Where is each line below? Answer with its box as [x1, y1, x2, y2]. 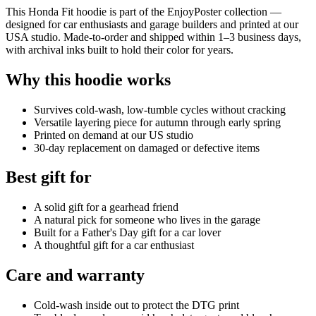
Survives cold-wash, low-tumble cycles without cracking [34, 103, 286, 116]
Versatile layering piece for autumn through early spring [34, 116, 281, 128]
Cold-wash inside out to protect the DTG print [34, 299, 239, 312]
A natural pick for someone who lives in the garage [34, 214, 260, 226]
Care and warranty [6, 266, 145, 285]
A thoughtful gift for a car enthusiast [34, 239, 194, 252]
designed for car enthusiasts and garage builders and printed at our [6, 18, 298, 30]
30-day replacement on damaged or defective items [34, 141, 260, 154]
